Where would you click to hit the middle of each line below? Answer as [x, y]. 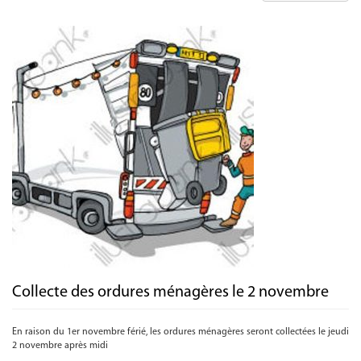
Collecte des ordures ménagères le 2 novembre [170, 293]
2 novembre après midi [60, 346]
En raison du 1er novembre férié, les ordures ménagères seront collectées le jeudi [180, 332]
